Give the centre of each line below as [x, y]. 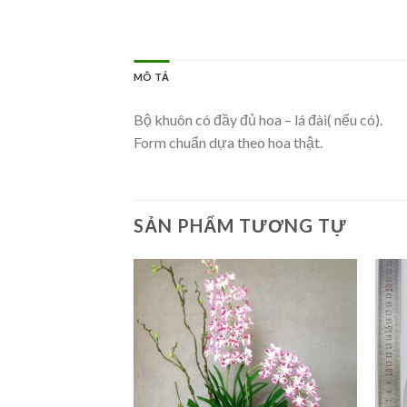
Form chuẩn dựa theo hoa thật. [228, 143]
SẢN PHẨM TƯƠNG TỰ [240, 226]
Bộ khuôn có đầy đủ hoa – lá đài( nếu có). [258, 120]
